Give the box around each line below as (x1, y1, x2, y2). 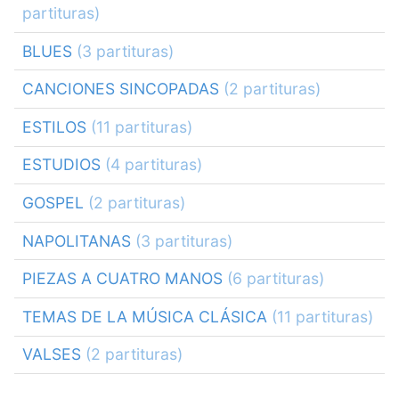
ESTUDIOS (21, 155, 105, 175)
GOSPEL (21, 193, 88, 213)
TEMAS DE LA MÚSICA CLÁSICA (21, 306, 272, 326)
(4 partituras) (104, 155, 202, 175)
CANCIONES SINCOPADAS (21, 79, 224, 99)
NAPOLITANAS (21, 231, 135, 250)
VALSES (21, 345, 85, 364)
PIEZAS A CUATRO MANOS (21, 269, 227, 289)
